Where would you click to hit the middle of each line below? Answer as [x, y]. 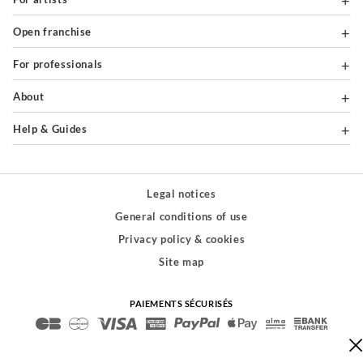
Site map [181, 262]
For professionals [61, 64]
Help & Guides [54, 129]
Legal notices [181, 194]
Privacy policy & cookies [181, 239]
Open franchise [57, 32]
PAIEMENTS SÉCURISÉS [181, 304]
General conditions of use [181, 217]
